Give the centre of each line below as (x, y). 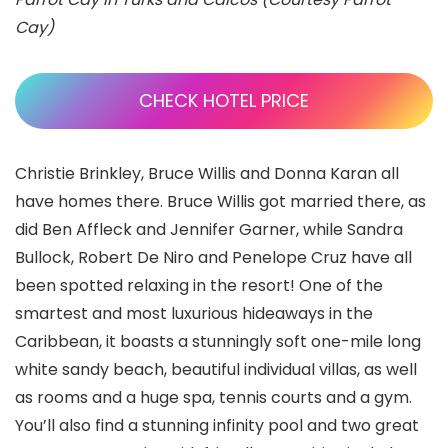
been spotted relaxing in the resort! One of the (199, 285)
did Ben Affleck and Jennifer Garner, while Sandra (209, 229)
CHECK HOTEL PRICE (224, 100)
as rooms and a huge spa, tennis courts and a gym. (213, 397)
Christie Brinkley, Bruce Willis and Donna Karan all (207, 173)
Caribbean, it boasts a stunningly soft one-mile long (218, 341)
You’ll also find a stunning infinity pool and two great (217, 425)
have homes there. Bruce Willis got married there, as (220, 201)
